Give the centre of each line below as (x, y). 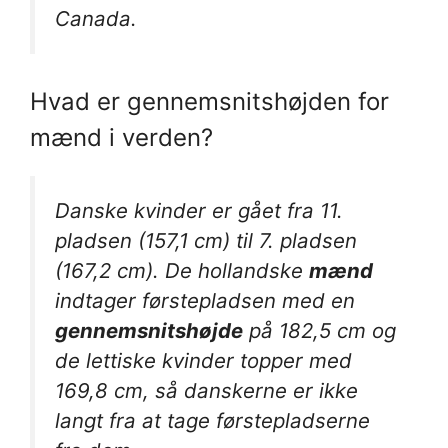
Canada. (96, 18)
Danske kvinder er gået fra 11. (199, 211)
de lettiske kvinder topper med (203, 361)
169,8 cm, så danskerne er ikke (206, 391)
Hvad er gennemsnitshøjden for (209, 102)
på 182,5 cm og (319, 331)
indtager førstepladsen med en (205, 301)
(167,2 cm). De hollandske (182, 271)
